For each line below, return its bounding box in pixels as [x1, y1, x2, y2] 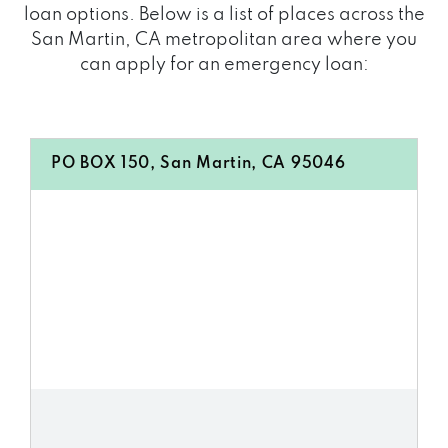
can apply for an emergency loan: [79, 56, 369, 74]
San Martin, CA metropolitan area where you [31, 31, 417, 49]
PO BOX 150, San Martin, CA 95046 [51, 156, 346, 172]
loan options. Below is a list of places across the [23, 6, 425, 24]
